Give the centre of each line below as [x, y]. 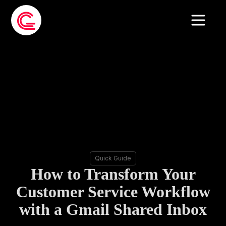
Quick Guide [113, 158]
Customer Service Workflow [113, 192]
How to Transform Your [113, 174]
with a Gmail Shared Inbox [113, 210]
